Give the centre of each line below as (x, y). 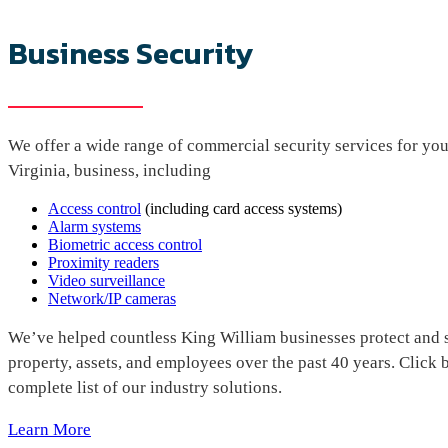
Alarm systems (94, 227)
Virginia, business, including (109, 171)
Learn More (49, 430)
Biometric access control (125, 245)
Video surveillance (106, 281)
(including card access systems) (241, 209)
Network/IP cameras (112, 299)
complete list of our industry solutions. (145, 388)
